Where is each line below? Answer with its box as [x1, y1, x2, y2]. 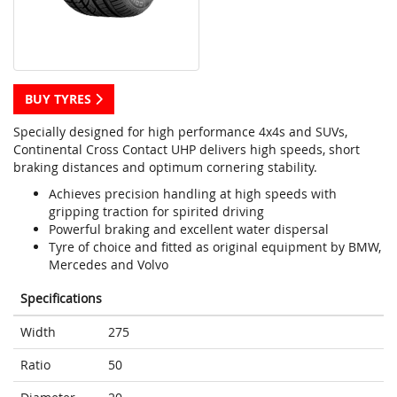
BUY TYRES [25, 90, 95, 108]
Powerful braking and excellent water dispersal [49, 221, 329, 238]
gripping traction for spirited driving [49, 203, 264, 221]
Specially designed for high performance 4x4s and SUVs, [13, 123, 347, 141]
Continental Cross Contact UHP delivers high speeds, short [13, 141, 360, 159]
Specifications [20, 290, 102, 307]
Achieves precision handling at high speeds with [49, 185, 337, 203]
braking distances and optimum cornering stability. [13, 159, 317, 176]
